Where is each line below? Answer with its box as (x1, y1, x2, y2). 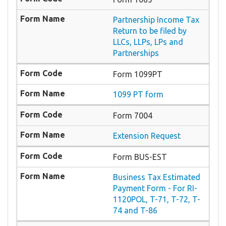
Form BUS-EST (113, 152, 167, 162)
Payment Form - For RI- (113, 184, 197, 193)
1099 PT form (113, 90, 163, 99)
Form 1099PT (113, 70, 162, 79)
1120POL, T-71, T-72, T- (113, 195, 200, 204)
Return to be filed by (113, 26, 187, 36)
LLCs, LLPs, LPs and (113, 37, 183, 47)
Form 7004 (113, 111, 152, 121)
